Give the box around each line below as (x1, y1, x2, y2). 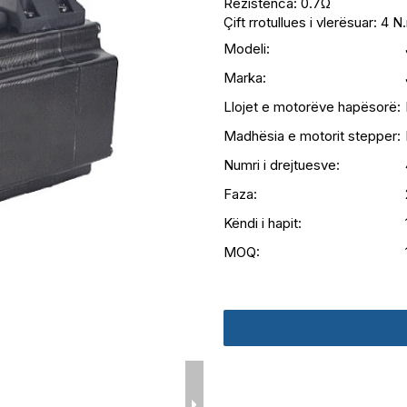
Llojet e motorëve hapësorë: (223, 98, 401, 115)
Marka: (223, 69, 266, 86)
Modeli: (223, 40, 270, 57)
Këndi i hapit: (223, 214, 302, 232)
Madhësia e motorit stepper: (223, 127, 401, 144)
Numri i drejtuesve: (223, 156, 340, 174)
